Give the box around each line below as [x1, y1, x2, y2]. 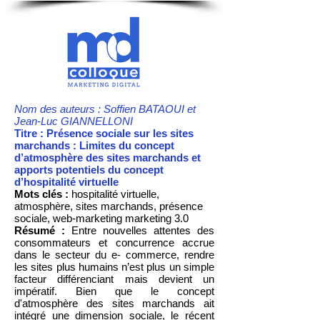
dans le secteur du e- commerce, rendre [14, 249, 214, 261]
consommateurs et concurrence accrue [14, 236, 214, 249]
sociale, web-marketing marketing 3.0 [14, 212, 191, 224]
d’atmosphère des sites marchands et [14, 151, 201, 164]
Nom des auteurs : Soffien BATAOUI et [14, 103, 196, 115]
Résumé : [14, 224, 65, 236]
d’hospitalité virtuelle [14, 176, 121, 188]
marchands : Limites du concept [14, 139, 174, 151]
